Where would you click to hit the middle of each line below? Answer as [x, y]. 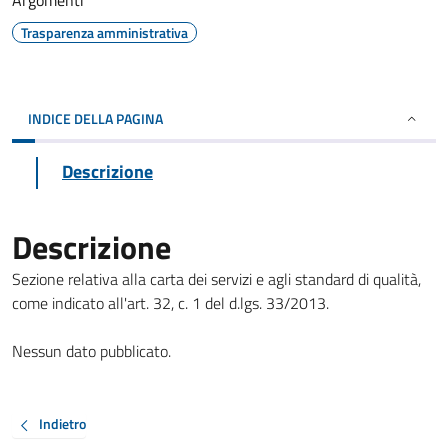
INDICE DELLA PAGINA [95, 118]
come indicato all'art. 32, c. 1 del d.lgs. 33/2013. [170, 303]
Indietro [62, 424]
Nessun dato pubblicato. [91, 351]
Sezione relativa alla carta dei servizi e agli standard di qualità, [216, 279]
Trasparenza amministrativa [104, 32]
